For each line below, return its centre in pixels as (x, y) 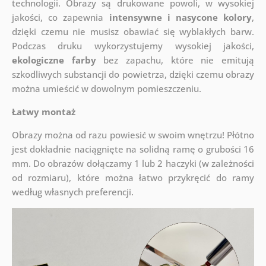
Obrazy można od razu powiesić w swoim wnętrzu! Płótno (133, 135)
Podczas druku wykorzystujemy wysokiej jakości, (133, 46)
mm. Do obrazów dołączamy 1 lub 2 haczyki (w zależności (133, 164)
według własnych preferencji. (72, 192)
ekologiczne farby (54, 60)
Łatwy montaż (43, 112)
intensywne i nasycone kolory (180, 18)
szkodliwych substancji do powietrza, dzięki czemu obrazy (133, 75)
